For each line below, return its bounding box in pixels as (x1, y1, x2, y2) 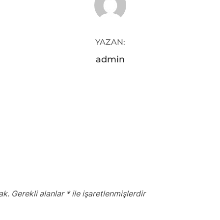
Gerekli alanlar (11, 188, 66, 198)
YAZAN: (95, 37, 125, 47)
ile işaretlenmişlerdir (70, 188, 145, 198)
